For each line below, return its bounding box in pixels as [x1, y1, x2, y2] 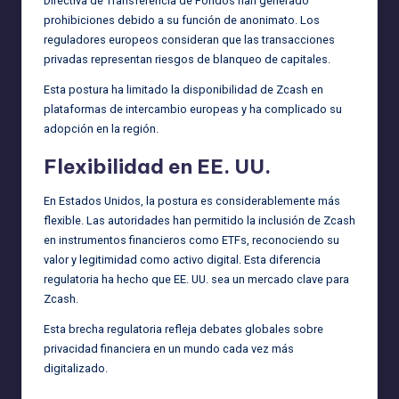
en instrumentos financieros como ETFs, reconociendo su [44, 232, 339, 247]
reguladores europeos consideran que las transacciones [44, 32, 335, 46]
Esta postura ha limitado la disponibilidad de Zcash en [44, 82, 323, 96]
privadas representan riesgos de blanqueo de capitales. [44, 52, 330, 66]
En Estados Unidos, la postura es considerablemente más [44, 193, 340, 208]
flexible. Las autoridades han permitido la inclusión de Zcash [44, 213, 355, 227]
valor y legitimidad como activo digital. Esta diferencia [44, 252, 321, 266]
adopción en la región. [44, 121, 159, 135]
